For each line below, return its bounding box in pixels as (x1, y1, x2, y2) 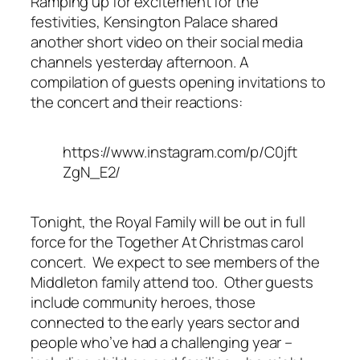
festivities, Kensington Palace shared (31, 10, 279, 32)
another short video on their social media (31, 31, 303, 52)
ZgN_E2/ (63, 161, 121, 182)
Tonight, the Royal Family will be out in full (31, 211, 305, 232)
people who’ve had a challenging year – (31, 331, 293, 353)
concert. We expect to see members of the (31, 251, 320, 272)
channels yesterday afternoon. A (31, 51, 249, 72)
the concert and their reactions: (31, 91, 243, 112)
